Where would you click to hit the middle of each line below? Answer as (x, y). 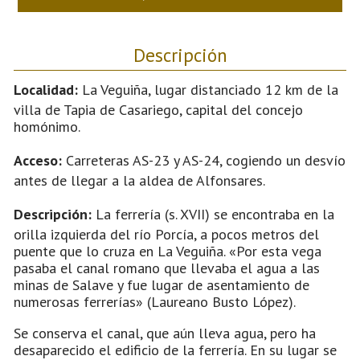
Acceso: (40, 160)
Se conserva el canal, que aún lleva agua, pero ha (165, 333)
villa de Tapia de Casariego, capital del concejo (158, 109)
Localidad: (46, 89)
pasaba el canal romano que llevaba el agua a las (167, 268)
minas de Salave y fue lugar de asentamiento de (162, 284)
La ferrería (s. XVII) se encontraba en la (215, 214)
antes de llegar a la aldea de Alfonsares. (139, 180)
